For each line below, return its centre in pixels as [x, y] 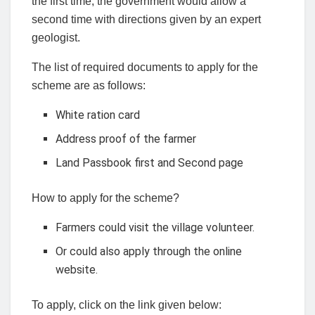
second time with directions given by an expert [146, 20]
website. [77, 270]
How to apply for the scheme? [105, 198]
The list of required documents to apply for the [145, 67]
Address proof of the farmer [126, 139]
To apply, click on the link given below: [127, 305]
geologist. [56, 38]
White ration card [98, 115]
